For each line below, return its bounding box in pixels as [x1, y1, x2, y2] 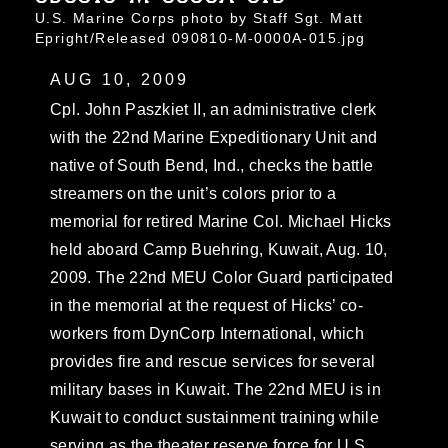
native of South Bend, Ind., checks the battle [50, 156, 374, 174]
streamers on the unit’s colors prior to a [50, 184, 337, 202]
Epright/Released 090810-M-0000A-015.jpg [35, 29, 366, 46]
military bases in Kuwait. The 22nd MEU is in [50, 380, 382, 398]
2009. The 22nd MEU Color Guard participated [50, 268, 394, 286]
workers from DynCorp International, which [50, 324, 365, 342]
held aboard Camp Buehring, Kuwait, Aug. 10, [50, 240, 388, 258]
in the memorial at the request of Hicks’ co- [50, 296, 364, 314]
